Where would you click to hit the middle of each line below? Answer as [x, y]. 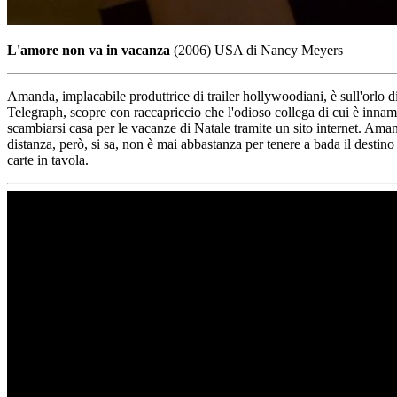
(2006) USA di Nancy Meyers [257, 50]
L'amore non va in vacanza [89, 50]
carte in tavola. [48, 160]
